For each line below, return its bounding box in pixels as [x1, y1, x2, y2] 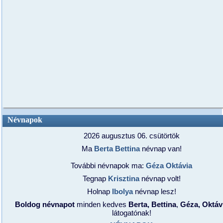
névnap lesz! [132, 187, 176, 196]
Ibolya [110, 187, 133, 196]
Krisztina [106, 174, 139, 183]
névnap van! [139, 144, 182, 153]
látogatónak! [111, 209, 151, 217]
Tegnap [82, 174, 106, 183]
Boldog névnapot [14, 200, 75, 209]
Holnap [87, 187, 110, 196]
